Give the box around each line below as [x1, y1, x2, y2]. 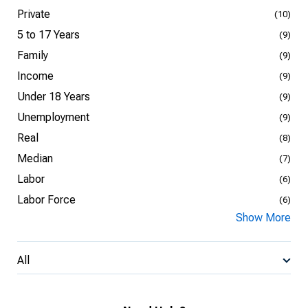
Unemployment [17, 111, 89, 124]
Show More [236, 211, 291, 224]
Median [17, 152, 53, 165]
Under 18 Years [17, 90, 90, 103]
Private [17, 8, 50, 21]
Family [17, 49, 48, 62]
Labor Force [17, 193, 76, 206]
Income [17, 69, 54, 82]
